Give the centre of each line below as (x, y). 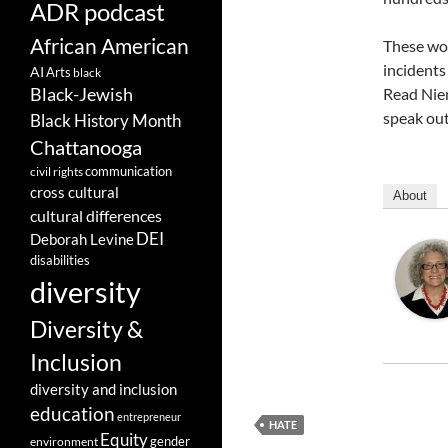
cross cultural (74, 192)
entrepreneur (149, 417)
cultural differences (96, 216)
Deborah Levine (82, 240)
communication (128, 171)
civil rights (56, 172)
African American (109, 46)
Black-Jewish (81, 95)
